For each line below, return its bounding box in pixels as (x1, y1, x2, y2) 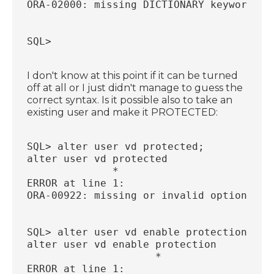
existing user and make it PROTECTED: (27, 106, 218, 118)
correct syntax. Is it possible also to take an (27, 94, 233, 106)
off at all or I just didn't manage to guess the (27, 81, 243, 94)
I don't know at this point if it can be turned (27, 69, 239, 81)
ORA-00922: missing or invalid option (27, 189, 248, 201)
